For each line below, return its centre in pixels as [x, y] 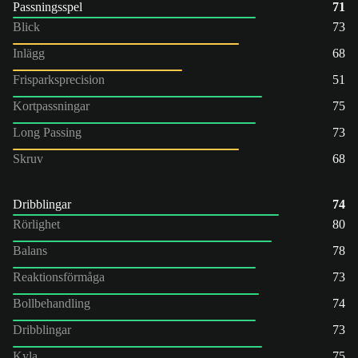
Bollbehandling [52, 303]
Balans [30, 250]
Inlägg [29, 53]
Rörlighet [36, 224]
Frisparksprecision [59, 79]
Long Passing [47, 132]
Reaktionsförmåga [59, 276]
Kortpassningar [51, 105]
